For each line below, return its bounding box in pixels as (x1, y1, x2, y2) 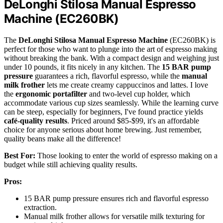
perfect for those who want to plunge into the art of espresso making (4, 44, 217, 53)
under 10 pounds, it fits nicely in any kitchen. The (4, 62, 162, 71)
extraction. (24, 203, 57, 212)
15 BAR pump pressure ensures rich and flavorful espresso (24, 194, 209, 203)
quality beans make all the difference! (4, 134, 121, 143)
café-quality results (4, 116, 67, 125)
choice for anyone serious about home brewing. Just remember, (4, 125, 202, 134)
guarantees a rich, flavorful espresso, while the (33, 71, 182, 80)
